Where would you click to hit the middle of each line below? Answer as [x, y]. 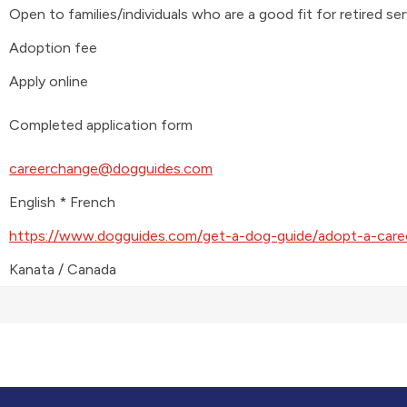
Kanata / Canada [63, 269]
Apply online [49, 81]
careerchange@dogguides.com [111, 168]
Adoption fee [54, 47]
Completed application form [101, 124]
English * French [63, 202]
